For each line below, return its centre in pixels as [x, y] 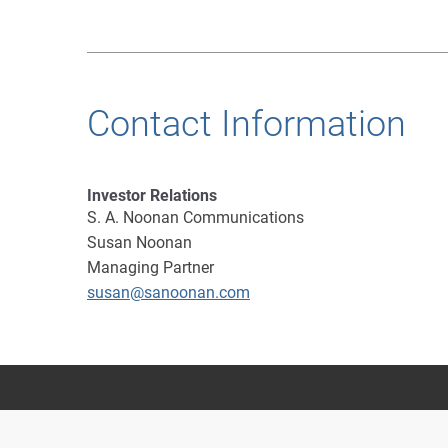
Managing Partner [150, 267]
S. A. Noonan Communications [195, 217]
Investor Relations [152, 195]
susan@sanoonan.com [168, 292]
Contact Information [246, 123]
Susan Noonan [139, 242]
